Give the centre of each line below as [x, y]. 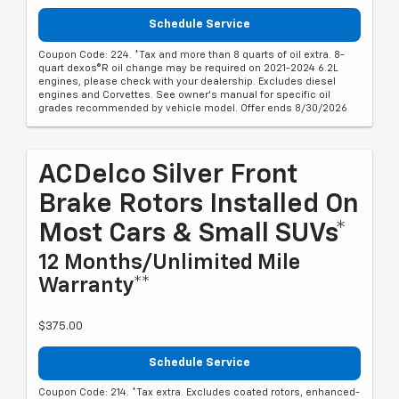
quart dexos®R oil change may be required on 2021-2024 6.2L [188, 68]
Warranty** [94, 285]
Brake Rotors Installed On [199, 204]
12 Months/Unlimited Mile [169, 262]
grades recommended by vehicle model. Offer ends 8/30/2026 [193, 108]
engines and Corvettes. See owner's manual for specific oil [184, 94]
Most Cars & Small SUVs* [192, 234]
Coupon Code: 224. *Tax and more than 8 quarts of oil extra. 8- [191, 54]
